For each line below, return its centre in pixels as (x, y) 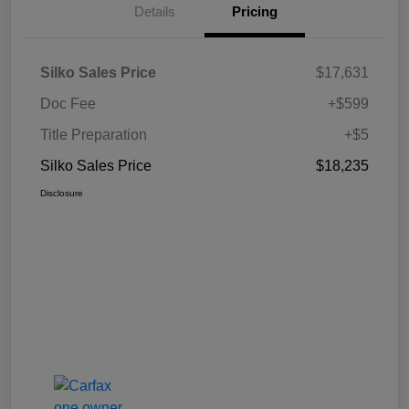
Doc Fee (68, 104)
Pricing (255, 12)
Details (154, 12)
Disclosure (62, 194)
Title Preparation (94, 135)
